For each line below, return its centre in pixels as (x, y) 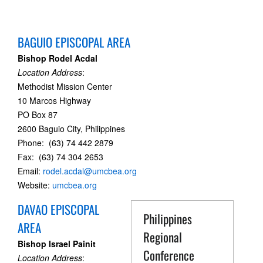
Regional (163, 237)
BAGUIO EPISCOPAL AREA (74, 42)
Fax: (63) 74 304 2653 (60, 157)
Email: (30, 171)
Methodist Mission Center (65, 86)
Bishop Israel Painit (58, 244)
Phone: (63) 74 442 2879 (65, 143)
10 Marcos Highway (54, 100)
